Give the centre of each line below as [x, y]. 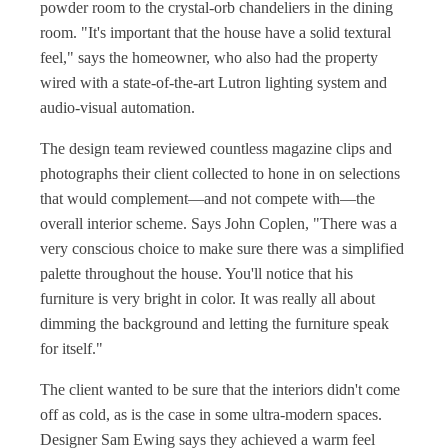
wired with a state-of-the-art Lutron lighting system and [213, 82]
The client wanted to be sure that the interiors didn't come [220, 389]
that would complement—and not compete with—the [207, 198]
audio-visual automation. [117, 107]
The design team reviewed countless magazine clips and [216, 148]
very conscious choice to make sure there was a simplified [222, 248]
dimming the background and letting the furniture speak [214, 323]
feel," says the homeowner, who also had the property [209, 57]
